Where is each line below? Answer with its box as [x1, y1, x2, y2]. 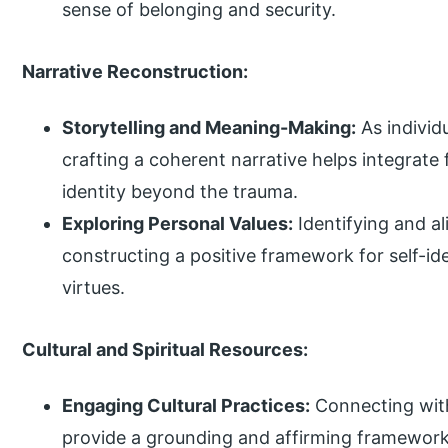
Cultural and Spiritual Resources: [22, 338, 309, 360]
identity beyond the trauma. [62, 181, 299, 203]
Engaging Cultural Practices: [62, 395, 311, 417]
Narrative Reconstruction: [22, 60, 249, 82]
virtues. [62, 277, 126, 299]
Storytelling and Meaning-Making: [62, 117, 357, 139]
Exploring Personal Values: [62, 213, 294, 235]
